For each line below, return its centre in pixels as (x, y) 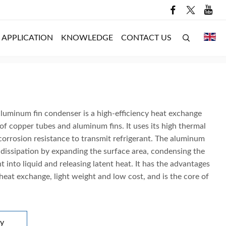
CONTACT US (146, 38)
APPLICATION (27, 38)
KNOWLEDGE (87, 38)
